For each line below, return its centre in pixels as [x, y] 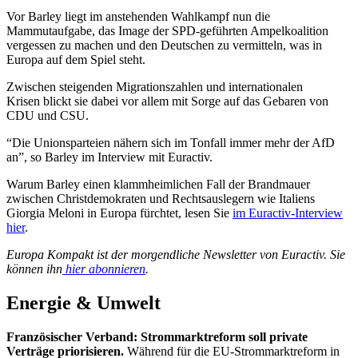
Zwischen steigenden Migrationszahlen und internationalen [155, 87]
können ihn [34, 269]
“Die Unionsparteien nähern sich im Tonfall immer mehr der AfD [171, 143]
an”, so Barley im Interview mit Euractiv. [109, 157]
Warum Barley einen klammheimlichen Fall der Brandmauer [158, 185]
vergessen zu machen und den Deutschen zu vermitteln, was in [164, 46]
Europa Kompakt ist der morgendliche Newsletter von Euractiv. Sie [176, 255]
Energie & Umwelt [84, 303]
